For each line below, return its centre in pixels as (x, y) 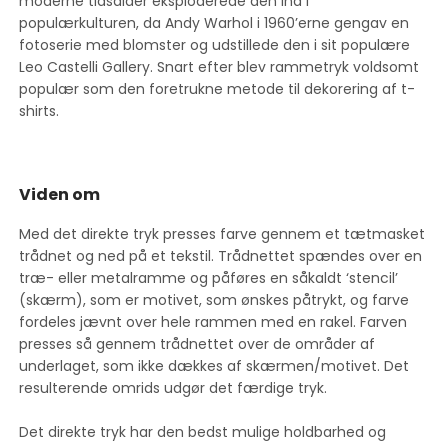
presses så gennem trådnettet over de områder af (197, 343)
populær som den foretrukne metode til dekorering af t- (217, 88)
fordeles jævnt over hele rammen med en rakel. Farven (213, 321)
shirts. (39, 110)
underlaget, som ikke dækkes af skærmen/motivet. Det (214, 365)
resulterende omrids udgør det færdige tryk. (173, 387)
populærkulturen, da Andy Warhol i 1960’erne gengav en (214, 22)
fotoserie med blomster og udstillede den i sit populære (215, 44)
